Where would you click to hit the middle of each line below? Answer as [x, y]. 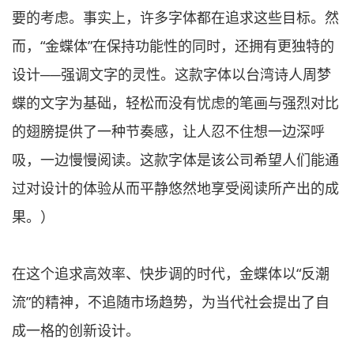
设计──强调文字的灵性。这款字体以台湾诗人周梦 [171, 74]
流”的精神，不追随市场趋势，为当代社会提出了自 [171, 301]
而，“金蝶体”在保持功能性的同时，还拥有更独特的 [173, 45]
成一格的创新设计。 [76, 330]
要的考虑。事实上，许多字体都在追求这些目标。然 [175, 17]
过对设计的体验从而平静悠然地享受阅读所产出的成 [175, 188]
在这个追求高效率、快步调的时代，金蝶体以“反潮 [171, 273]
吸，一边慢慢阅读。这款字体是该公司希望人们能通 [175, 159]
